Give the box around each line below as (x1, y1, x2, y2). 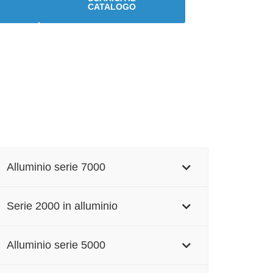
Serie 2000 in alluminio (6, 200, 118, 213)
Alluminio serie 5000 (6, 239, 105, 252)
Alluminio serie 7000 (6, 161, 105, 174)
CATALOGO (88, 1, 136, 12)
